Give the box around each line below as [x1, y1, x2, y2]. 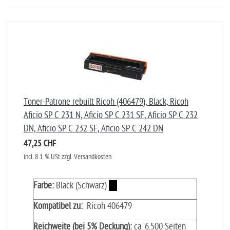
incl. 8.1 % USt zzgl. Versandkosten [24, 152, 111, 161]
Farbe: [33, 180, 54, 191]
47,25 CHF [24, 139, 56, 150]
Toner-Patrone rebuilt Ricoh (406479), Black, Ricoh [24, 97, 188, 107]
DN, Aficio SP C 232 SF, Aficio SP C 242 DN [24, 123, 163, 134]
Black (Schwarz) [54, 180, 109, 191]
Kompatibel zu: [33, 201, 83, 212]
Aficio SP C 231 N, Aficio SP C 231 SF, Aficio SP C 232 [24, 110, 198, 121]
